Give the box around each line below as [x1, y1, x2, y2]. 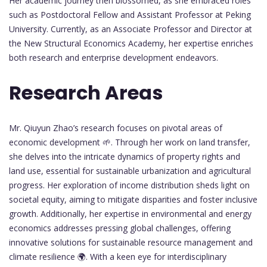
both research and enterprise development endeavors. [9, 51, 218, 63]
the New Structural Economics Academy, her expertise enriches [9, 37, 253, 49]
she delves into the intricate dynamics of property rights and [9, 150, 240, 162]
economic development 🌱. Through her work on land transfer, [9, 136, 250, 148]
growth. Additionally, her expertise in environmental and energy [9, 207, 252, 219]
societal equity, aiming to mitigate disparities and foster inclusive [9, 193, 257, 205]
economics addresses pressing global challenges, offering [9, 222, 231, 234]
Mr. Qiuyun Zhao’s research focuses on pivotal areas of [9, 122, 222, 133]
